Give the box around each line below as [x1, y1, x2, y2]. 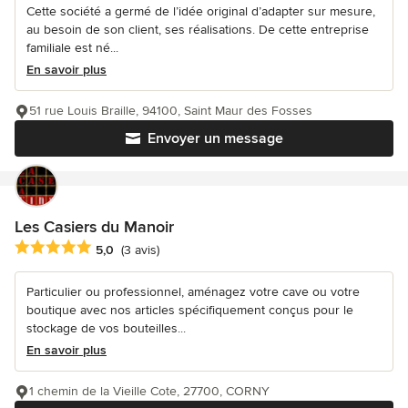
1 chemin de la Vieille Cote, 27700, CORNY [29, 383, 270, 400]
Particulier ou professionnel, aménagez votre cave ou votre [26, 284, 360, 301]
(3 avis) [121, 241, 159, 258]
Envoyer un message [147, 129, 283, 148]
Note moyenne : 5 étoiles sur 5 [14, 239, 209, 258]
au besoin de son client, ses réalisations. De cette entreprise [26, 22, 369, 38]
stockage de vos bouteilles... [26, 321, 186, 337]
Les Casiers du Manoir [15, 217, 174, 238]
